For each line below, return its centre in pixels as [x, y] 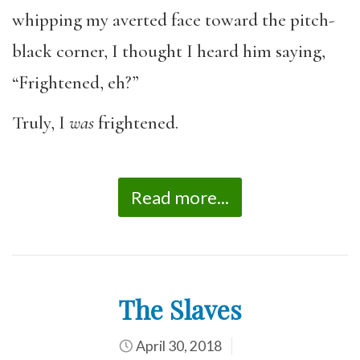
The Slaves [180, 309]
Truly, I [41, 123]
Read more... [180, 197]
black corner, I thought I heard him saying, [169, 51]
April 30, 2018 [177, 346]
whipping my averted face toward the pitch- [173, 20]
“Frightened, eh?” [76, 82]
